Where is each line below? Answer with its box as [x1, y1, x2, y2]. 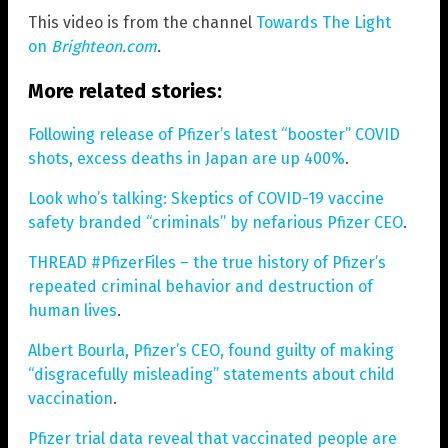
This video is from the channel [28, 12, 256, 32]
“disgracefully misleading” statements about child [28, 364, 395, 384]
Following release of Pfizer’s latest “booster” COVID [28, 124, 400, 144]
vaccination [28, 388, 113, 408]
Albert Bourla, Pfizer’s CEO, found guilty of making [28, 340, 394, 360]
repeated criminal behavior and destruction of [28, 276, 373, 296]
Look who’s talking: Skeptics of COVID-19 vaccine [28, 188, 384, 208]
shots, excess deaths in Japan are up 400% [28, 148, 345, 168]
